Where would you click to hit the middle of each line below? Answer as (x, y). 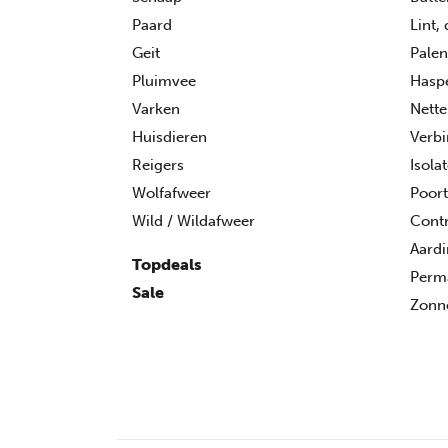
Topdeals (167, 264)
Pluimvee (164, 81)
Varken (156, 109)
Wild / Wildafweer (193, 221)
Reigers (158, 165)
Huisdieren (169, 137)
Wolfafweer (171, 193)
